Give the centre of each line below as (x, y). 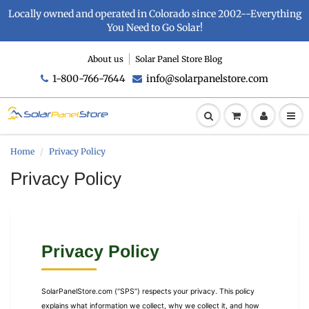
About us (105, 59)
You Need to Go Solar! (154, 28)
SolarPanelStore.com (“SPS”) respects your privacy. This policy (148, 291)
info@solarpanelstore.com (207, 79)
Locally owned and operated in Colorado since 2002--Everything (154, 14)
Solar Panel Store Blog (178, 59)
